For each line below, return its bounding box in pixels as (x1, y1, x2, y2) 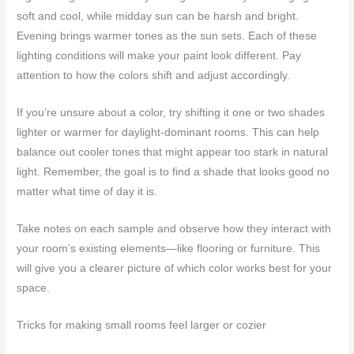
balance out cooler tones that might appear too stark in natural (17, 145, 329, 158)
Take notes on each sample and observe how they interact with (17, 222, 332, 235)
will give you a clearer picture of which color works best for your (17, 262, 333, 274)
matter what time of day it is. (17, 185, 158, 198)
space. (17, 281, 51, 294)
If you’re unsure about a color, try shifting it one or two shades (17, 106, 326, 119)
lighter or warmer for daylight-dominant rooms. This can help (17, 126, 320, 138)
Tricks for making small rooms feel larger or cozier (17, 318, 267, 331)
